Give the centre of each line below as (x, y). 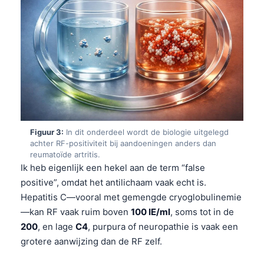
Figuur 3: (47, 132)
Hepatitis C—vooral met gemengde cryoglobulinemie (131, 197)
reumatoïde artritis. (65, 154)
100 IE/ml (151, 212)
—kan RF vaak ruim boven (76, 212)
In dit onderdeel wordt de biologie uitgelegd (146, 132)
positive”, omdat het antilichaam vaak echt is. (113, 182)
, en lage (57, 226)
